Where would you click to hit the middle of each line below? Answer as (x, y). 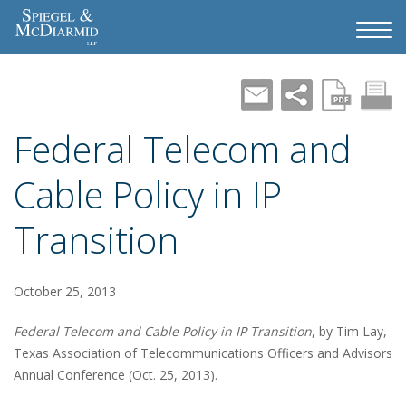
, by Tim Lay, (349, 331)
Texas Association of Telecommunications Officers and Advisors (203, 353)
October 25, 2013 (65, 291)
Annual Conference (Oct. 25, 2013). (116, 375)
